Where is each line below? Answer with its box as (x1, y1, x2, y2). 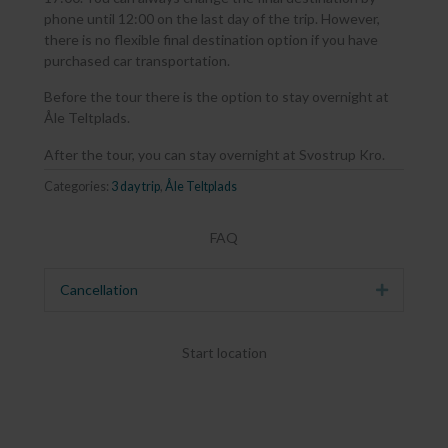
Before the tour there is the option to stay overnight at (44, 88, 389, 106)
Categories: (44, 179, 111, 195)
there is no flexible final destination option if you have (44, 31, 378, 49)
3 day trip (111, 179, 160, 195)
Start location (181, 344, 267, 362)
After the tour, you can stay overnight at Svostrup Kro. (44, 145, 385, 163)
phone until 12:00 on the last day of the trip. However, (44, 10, 380, 28)
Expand (387, 282, 434, 297)
